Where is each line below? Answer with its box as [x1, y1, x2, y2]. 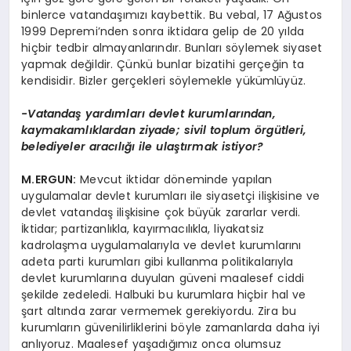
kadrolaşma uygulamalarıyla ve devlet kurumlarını [21, 237, 302, 254]
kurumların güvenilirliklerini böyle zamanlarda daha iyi [21, 320, 320, 336]
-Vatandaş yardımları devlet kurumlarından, [21, 106, 276, 122]
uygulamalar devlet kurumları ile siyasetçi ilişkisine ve [21, 188, 320, 204]
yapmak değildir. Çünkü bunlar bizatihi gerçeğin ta [21, 56, 305, 73]
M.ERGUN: [21, 172, 77, 188]
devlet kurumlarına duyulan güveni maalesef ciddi [21, 270, 305, 287]
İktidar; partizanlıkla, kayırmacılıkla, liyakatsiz [21, 221, 264, 237]
